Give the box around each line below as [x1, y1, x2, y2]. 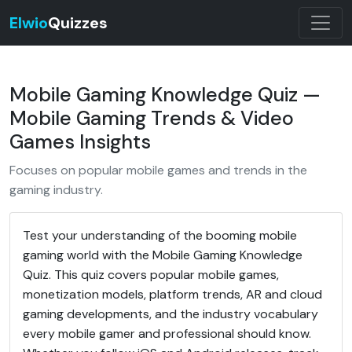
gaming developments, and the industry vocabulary [23, 306, 318, 322]
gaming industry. [9, 181, 103, 198]
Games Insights [9, 129, 151, 155]
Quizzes [48, 13, 108, 33]
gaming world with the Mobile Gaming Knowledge [23, 247, 302, 263]
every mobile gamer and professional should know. [23, 325, 311, 342]
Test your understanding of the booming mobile [23, 227, 297, 244]
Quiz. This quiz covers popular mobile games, [23, 266, 279, 283]
